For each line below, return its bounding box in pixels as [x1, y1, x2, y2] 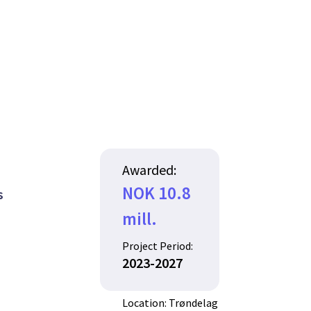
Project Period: [122, 239, 194, 253]
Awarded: [122, 161, 177, 178]
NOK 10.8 [122, 182, 192, 204]
